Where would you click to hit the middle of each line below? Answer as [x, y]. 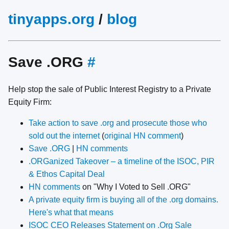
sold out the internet [64, 136]
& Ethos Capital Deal [67, 174]
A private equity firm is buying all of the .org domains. [123, 200]
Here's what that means [71, 213]
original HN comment [143, 136]
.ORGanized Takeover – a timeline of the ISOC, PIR [122, 162]
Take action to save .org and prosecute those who [118, 123]
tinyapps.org [51, 19]
